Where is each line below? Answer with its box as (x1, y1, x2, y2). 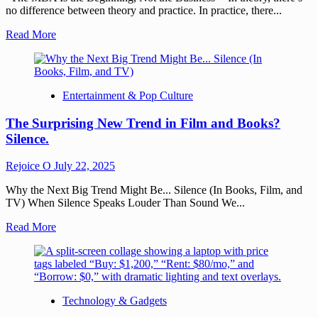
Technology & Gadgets (62, 295, 167, 307)
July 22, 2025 (54, 160, 115, 172)
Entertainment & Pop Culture (62, 89, 193, 102)
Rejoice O (6, 160, 54, 172)
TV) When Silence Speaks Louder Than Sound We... (6, 197, 245, 209)
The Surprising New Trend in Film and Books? (6, 115, 280, 131)
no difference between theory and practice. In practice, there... (6, 4, 282, 17)
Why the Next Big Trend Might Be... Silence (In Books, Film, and (6, 184, 302, 197)
